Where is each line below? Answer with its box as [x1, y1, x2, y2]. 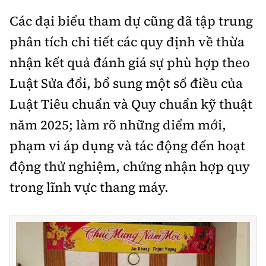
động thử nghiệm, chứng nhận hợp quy [9, 157, 250, 176]
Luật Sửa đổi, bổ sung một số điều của [9, 74, 243, 93]
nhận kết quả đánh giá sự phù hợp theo [9, 53, 250, 72]
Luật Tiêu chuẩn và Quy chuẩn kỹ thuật [9, 95, 252, 113]
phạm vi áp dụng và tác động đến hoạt [9, 137, 245, 155]
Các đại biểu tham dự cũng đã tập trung [9, 12, 253, 30]
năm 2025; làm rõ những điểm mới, [9, 116, 226, 134]
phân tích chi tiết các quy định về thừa [9, 33, 245, 51]
